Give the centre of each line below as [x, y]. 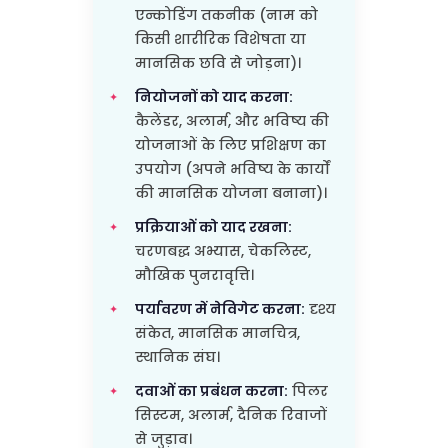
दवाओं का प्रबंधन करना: [211, 390]
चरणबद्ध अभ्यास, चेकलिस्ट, [222, 250]
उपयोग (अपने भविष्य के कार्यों [231, 168]
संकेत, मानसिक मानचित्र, [217, 332]
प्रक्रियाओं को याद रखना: [213, 226]
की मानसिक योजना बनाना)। [230, 192]
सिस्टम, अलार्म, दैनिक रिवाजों [230, 414]
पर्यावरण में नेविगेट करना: [219, 308]
